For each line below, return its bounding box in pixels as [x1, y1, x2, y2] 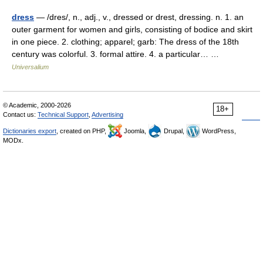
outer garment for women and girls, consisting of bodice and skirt [12, 25, 252, 34]
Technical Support [38, 111, 89, 118]
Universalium [12, 63, 49, 70]
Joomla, [122, 127, 148, 134]
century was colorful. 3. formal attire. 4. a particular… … [12, 49, 224, 59]
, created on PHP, [56, 127, 108, 134]
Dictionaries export [3, 127, 56, 134]
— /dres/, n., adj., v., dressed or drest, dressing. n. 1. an [34, 12, 244, 22]
